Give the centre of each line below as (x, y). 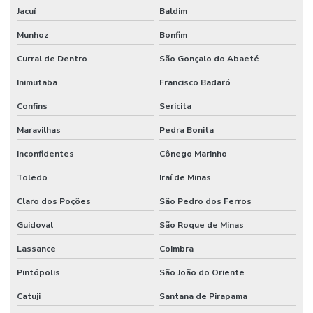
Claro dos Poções (54, 201)
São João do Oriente (202, 272)
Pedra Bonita (186, 130)
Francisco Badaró (195, 82)
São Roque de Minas (201, 225)
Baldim (173, 11)
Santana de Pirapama (203, 296)
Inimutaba (37, 82)
